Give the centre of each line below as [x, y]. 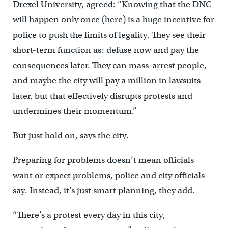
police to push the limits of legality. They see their [109, 35]
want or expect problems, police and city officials [108, 176]
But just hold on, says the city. [70, 136]
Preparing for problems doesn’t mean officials [103, 160]
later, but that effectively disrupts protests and [102, 96]
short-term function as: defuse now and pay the [106, 50]
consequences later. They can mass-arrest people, [109, 66]
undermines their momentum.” [75, 111]
